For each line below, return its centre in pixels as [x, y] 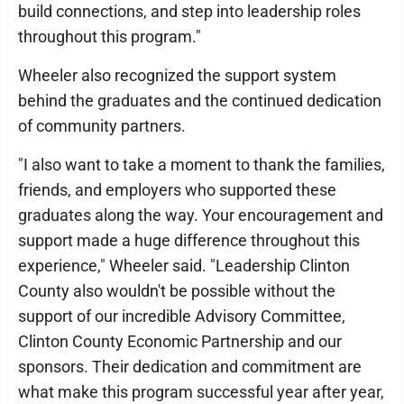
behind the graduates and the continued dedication [200, 100]
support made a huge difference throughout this [189, 240]
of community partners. [102, 125]
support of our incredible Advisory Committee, [182, 316]
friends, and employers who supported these [177, 189]
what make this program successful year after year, [201, 391]
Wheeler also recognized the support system [177, 75]
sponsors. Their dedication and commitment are [190, 366]
